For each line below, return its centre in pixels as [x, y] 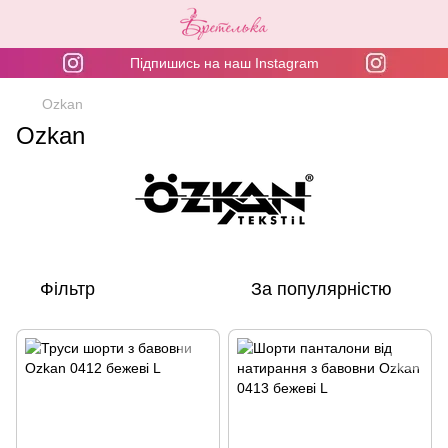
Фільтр [67, 289]
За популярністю [321, 289]
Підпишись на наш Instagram [224, 63]
